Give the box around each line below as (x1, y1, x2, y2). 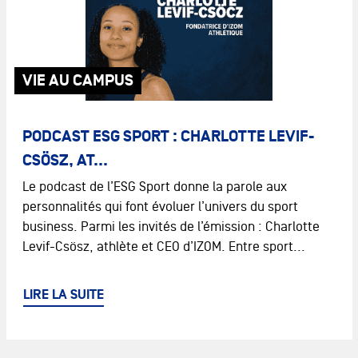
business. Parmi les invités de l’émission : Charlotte (22, 219, 320, 234)
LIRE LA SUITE (22, 287, 104, 304)
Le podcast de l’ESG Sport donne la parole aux (22, 179, 287, 194)
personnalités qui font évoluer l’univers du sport (22, 199, 298, 214)
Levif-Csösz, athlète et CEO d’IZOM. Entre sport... (22, 239, 305, 254)
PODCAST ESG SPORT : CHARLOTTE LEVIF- (22, 127, 314, 146)
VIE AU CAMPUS (22, 71, 133, 90)
